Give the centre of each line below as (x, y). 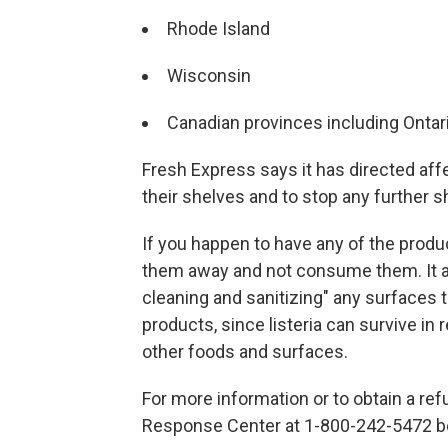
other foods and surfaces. (245, 351)
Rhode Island (218, 28)
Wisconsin (209, 75)
